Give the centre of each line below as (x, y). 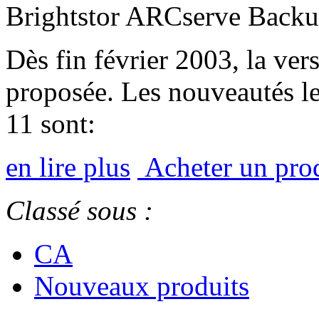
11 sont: (51, 123)
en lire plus (68, 167)
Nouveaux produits (142, 286)
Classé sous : (79, 210)
